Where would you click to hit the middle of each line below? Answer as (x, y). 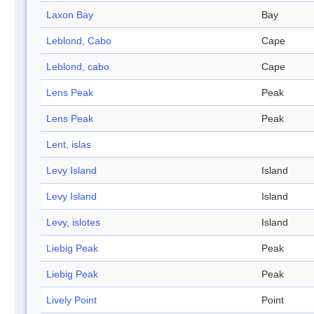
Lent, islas (69, 145)
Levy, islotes (73, 223)
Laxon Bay (70, 15)
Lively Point (71, 300)
